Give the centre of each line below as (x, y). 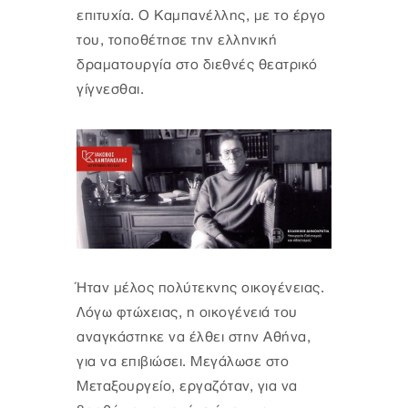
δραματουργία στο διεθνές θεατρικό (197, 66)
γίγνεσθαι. (110, 90)
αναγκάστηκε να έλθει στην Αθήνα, (194, 337)
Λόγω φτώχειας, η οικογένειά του (187, 312)
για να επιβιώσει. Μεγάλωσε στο (183, 362)
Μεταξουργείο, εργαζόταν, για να (187, 386)
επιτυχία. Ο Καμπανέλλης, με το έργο (201, 16)
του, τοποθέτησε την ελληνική (177, 41)
